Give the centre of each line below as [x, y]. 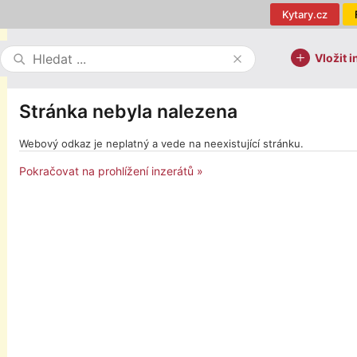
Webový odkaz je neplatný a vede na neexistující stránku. [161, 143]
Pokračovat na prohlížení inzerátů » [111, 171]
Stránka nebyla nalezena [128, 112]
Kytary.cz [305, 14]
